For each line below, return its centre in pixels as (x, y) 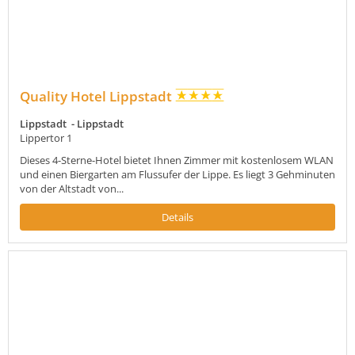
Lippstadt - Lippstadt (72, 123)
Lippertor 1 (46, 137)
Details (177, 217)
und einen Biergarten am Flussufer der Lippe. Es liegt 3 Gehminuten (177, 174)
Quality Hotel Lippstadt (97, 96)
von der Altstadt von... (72, 188)
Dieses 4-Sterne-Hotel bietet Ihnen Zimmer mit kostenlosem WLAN (177, 160)
